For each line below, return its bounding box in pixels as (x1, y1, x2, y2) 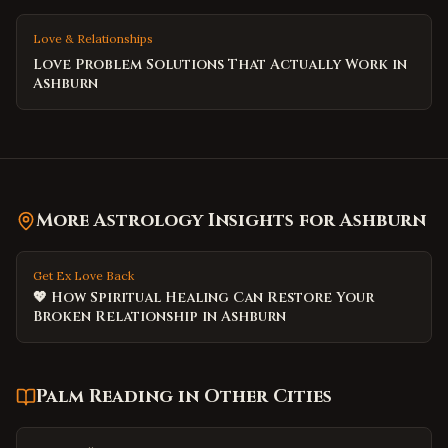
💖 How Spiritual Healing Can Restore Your (33, 288, 374, 307)
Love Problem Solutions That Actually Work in (33, 55, 407, 74)
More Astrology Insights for (36, 208, 340, 233)
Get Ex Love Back (33, 268, 134, 283)
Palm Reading (36, 384, 173, 409)
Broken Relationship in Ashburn (33, 307, 286, 326)
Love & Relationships (33, 31, 153, 46)
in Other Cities (173, 384, 332, 409)
